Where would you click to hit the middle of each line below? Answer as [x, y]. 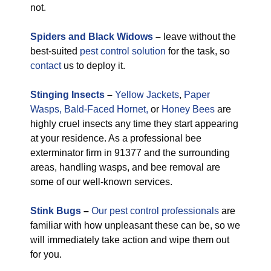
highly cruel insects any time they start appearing [134, 124]
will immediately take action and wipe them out [130, 240]
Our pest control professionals [155, 211]
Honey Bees [188, 109]
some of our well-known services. [101, 182]
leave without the [198, 37]
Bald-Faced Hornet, [106, 109]
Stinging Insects [67, 95]
